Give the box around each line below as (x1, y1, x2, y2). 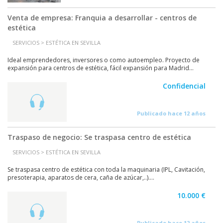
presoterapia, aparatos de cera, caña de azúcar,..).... (7, 173, 154, 182)
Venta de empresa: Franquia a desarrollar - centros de (7, 13, 197, 22)
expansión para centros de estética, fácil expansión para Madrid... (7, 64, 194, 72)
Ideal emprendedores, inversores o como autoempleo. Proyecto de (7, 56, 200, 64)
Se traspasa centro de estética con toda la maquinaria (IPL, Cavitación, (7, 165, 205, 174)
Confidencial (163, 81, 206, 91)
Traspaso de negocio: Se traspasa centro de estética (7, 132, 191, 142)
